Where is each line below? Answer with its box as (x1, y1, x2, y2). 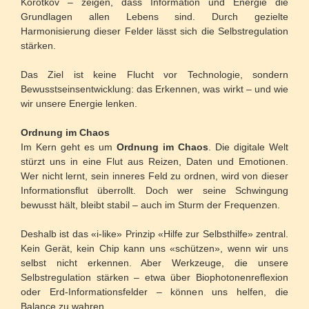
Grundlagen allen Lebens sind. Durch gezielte (21, 11, 288, 23)
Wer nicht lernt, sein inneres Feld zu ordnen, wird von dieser (21, 170, 288, 182)
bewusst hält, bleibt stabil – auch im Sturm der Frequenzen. (21, 199, 280, 211)
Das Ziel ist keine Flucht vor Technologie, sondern (21, 69, 288, 81)
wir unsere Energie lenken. (21, 98, 137, 110)
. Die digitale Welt (208, 141, 288, 153)
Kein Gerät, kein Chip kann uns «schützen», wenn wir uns (21, 243, 288, 255)
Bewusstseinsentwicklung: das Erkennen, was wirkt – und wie (21, 83, 288, 95)
